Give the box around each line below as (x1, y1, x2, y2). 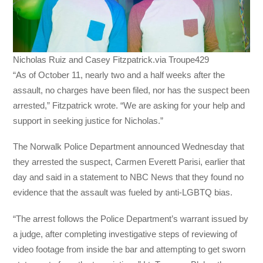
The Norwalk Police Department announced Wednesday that (13, 141, 245, 152)
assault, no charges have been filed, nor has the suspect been (13, 85, 250, 96)
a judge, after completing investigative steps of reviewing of (13, 228, 238, 239)
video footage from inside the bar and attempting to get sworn (13, 244, 246, 254)
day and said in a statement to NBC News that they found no (13, 172, 244, 183)
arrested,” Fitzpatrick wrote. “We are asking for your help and (13, 100, 245, 111)
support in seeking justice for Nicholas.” (13, 116, 164, 126)
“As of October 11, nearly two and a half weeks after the (13, 70, 225, 80)
